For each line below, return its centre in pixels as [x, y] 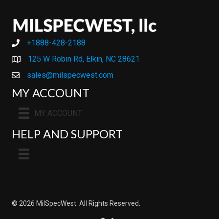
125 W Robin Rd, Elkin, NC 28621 [84, 59]
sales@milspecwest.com [70, 75]
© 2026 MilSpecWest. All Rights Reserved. [76, 204]
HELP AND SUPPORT [67, 133]
